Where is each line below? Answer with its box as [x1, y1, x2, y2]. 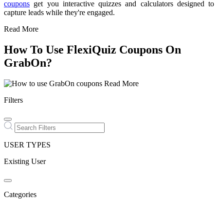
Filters [4, 95, 23, 104]
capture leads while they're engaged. [4, 8, 115, 17]
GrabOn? [4, 56, 52, 69]
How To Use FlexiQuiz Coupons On [4, 43, 181, 56]
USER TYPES [4, 140, 51, 149]
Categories [4, 190, 36, 199]
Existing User [4, 157, 46, 165]
